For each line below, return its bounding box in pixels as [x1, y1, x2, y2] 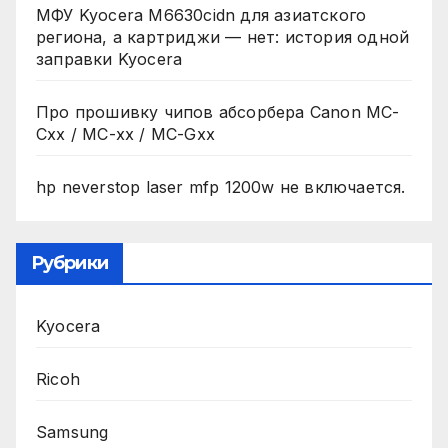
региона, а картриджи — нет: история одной [36, 26, 410, 47]
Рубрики [31, 251, 108, 274]
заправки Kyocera [36, 48, 183, 69]
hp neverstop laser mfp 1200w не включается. [36, 176, 406, 197]
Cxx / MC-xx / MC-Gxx [36, 123, 215, 144]
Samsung [36, 421, 109, 442]
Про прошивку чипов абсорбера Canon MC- [36, 101, 400, 122]
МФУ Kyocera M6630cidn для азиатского [36, 4, 367, 25]
